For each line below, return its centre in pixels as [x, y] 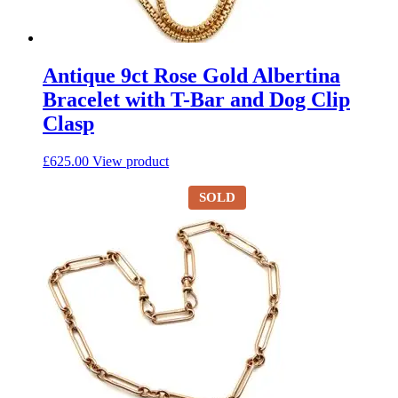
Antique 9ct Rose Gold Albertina [191, 75]
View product [131, 161]
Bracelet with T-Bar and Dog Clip [196, 99]
